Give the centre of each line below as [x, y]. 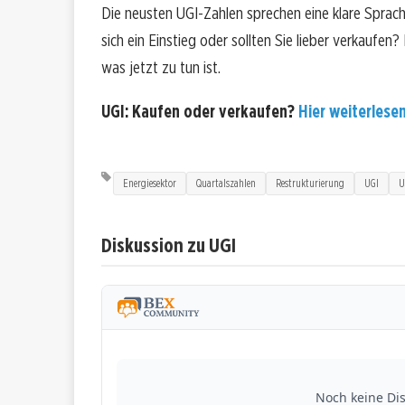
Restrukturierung [310, 184]
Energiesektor [150, 184]
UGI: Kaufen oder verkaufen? [200, 112]
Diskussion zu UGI [169, 245]
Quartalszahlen [226, 184]
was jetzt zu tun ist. [161, 68]
